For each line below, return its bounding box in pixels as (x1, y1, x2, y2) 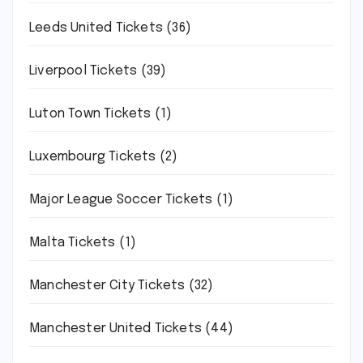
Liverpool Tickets (29, 64, 138, 79)
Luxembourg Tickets (29, 150, 156, 164)
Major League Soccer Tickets (29, 193, 213, 207)
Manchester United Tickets (29, 322, 202, 336)
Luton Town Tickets (29, 107, 152, 122)
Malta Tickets (29, 236, 116, 250)
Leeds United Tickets (29, 21, 163, 36)
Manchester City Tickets (29, 279, 186, 293)
